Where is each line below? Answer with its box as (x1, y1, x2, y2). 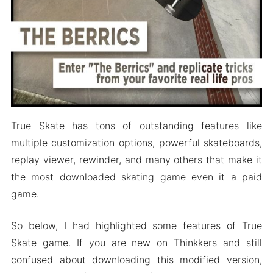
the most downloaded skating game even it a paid (10, 170, 263, 183)
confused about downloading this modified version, (10, 253, 263, 266)
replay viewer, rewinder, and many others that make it (10, 153, 263, 166)
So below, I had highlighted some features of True (10, 219, 263, 232)
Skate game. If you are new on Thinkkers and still (10, 236, 263, 249)
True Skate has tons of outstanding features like (10, 119, 263, 132)
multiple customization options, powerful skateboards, (10, 136, 263, 149)
